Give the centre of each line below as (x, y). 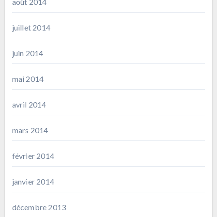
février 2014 (33, 155)
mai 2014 (28, 78)
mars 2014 (30, 130)
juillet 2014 (31, 27)
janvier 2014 (33, 181)
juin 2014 (28, 53)
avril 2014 (29, 104)
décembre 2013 (39, 207)
